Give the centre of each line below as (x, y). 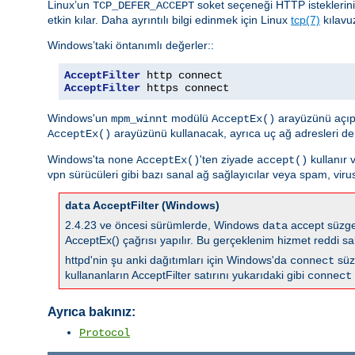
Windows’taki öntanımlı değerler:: (131, 45)
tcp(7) (305, 19)
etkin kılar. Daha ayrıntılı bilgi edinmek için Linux (169, 19)
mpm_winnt (139, 118)
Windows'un (79, 118)
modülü (190, 118)
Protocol (105, 332)
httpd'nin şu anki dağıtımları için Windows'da (177, 260)
